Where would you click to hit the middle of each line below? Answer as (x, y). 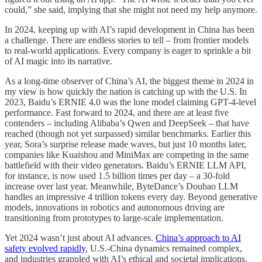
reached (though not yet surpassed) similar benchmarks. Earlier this (128, 133)
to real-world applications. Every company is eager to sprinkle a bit (128, 50)
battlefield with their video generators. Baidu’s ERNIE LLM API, (125, 165)
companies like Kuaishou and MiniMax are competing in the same (127, 154)
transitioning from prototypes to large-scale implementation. (114, 218)
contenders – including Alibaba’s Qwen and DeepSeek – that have (127, 123)
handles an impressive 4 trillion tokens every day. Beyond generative (131, 196)
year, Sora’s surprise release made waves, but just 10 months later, (125, 144)
